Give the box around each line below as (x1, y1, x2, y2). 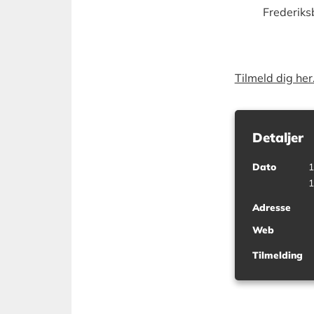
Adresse (252, 200, 292, 213)
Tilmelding (252, 248, 303, 261)
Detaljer (252, 128, 304, 146)
